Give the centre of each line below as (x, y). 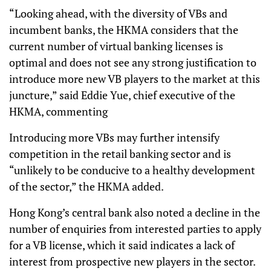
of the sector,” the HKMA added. (87, 186)
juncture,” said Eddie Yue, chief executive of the (122, 95)
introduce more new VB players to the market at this (135, 79)
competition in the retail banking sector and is (120, 154)
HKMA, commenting (61, 111)
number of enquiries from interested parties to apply (135, 229)
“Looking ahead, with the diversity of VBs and (118, 13)
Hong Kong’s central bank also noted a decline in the (135, 212)
